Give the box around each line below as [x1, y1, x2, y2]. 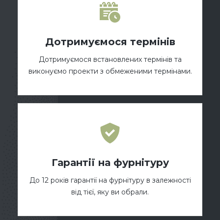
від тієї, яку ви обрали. [71, 188, 149, 197]
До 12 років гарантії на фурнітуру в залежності [29, 176, 191, 185]
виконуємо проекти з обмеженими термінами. [28, 67, 192, 76]
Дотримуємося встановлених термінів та [38, 55, 182, 64]
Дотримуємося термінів [45, 36, 175, 48]
